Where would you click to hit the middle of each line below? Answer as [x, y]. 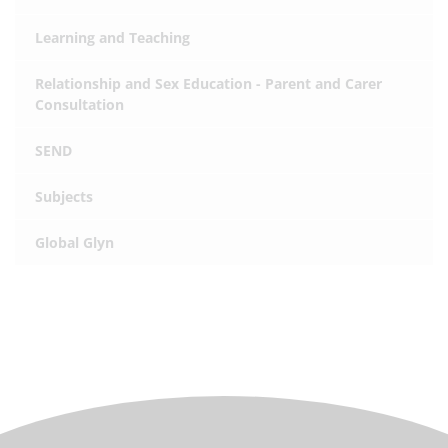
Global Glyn [74, 242]
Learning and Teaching [112, 37]
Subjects [64, 196]
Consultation [79, 104]
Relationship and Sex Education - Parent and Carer [208, 83]
